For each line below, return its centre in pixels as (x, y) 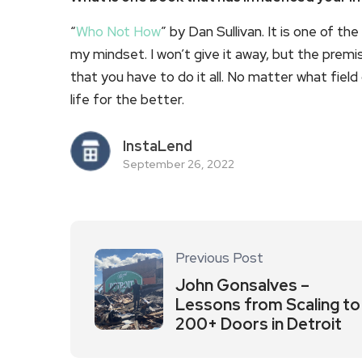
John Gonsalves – (242, 285)
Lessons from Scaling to (268, 305)
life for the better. (129, 99)
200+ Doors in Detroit (259, 324)
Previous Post (219, 258)
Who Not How (118, 32)
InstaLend (158, 146)
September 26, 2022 (179, 164)
